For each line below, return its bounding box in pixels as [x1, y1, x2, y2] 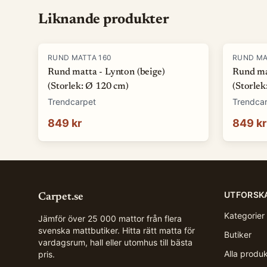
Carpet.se [38, 192, 83, 203]
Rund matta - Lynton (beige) [48, 67, 165, 77]
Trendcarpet [48, 97, 96, 107]
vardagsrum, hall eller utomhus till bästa [38, 237, 193, 247]
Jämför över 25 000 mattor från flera [38, 213, 182, 223]
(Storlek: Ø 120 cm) [48, 82, 129, 91]
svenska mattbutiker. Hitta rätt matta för [38, 225, 195, 235]
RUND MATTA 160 [48, 53, 112, 62]
